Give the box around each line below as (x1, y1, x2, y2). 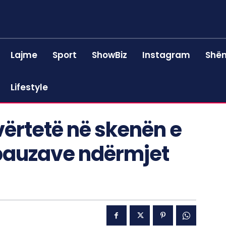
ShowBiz (92, 49, 128, 61)
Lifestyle (11, 81, 48, 93)
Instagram (142, 49, 191, 61)
